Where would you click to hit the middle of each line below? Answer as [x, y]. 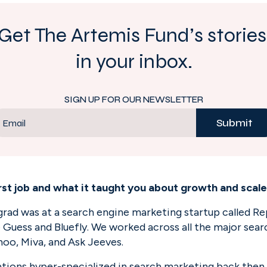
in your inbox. [134, 61]
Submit [234, 122]
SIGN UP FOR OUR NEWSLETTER [133, 100]
